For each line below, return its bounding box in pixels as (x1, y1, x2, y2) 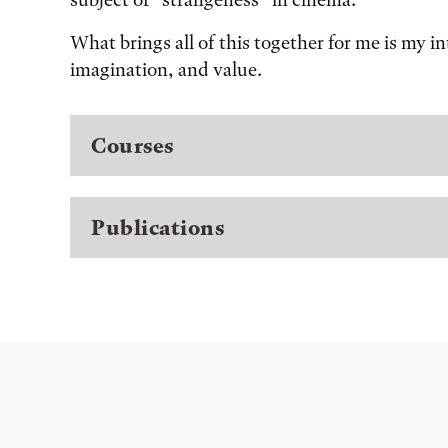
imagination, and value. (70, 57, 262, 81)
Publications (91, 214, 224, 240)
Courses (91, 132, 174, 158)
